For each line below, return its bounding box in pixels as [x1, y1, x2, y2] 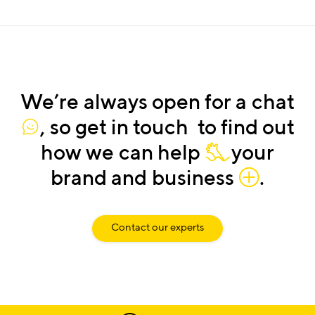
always [83, 89, 148, 115]
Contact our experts [110, 221, 204, 233]
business [151, 165, 234, 191]
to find [197, 114, 258, 140]
